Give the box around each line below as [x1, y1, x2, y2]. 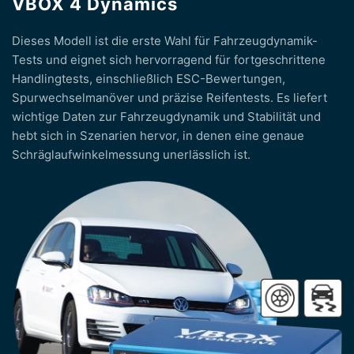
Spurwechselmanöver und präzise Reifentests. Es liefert [12, 89, 327, 105]
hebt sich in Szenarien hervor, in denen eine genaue [12, 127, 304, 143]
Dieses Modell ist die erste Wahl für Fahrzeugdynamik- [12, 32, 318, 48]
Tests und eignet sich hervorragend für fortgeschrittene [12, 51, 326, 67]
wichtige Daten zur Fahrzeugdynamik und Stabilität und [12, 108, 321, 124]
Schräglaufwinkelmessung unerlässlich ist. [12, 146, 250, 162]
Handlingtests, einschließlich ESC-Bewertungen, [12, 70, 285, 86]
